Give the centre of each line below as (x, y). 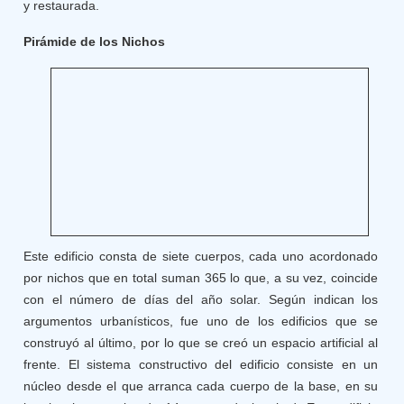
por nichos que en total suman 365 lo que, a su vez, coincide (201, 278)
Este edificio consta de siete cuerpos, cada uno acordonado (201, 256)
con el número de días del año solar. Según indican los (201, 299)
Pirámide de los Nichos (95, 41)
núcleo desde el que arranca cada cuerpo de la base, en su (201, 386)
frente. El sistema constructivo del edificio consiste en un (201, 364)
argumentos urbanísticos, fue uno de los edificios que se (201, 321)
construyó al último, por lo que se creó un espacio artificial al (201, 343)
